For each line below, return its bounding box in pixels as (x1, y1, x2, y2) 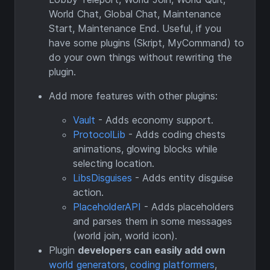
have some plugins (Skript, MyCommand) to (49, 37, 244, 49)
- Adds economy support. (95, 114, 213, 127)
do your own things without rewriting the (49, 51, 232, 64)
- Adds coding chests (125, 128, 225, 141)
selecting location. (73, 157, 154, 170)
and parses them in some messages (73, 215, 232, 228)
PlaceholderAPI (73, 201, 141, 213)
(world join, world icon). (73, 230, 177, 242)
